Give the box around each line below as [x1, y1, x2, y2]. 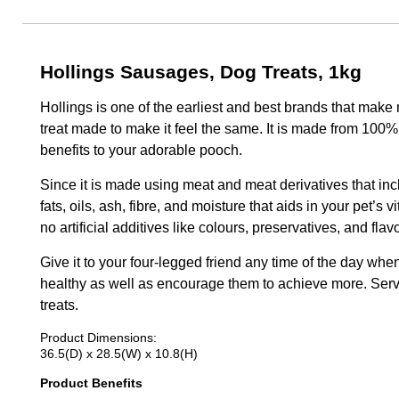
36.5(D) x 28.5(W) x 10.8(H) [40, 346, 198, 361]
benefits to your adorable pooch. [40, 142, 242, 158]
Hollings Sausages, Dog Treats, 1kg [40, 61, 362, 82]
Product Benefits [40, 376, 142, 390]
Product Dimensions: [40, 330, 157, 345]
